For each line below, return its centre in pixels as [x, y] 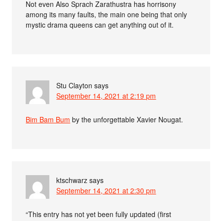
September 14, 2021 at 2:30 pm [106, 190]
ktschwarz [72, 180]
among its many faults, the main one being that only [107, 14]
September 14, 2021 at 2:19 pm [106, 96]
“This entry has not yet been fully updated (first [99, 214]
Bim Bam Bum [48, 119]
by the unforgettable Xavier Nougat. [127, 119]
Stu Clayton [74, 85]
